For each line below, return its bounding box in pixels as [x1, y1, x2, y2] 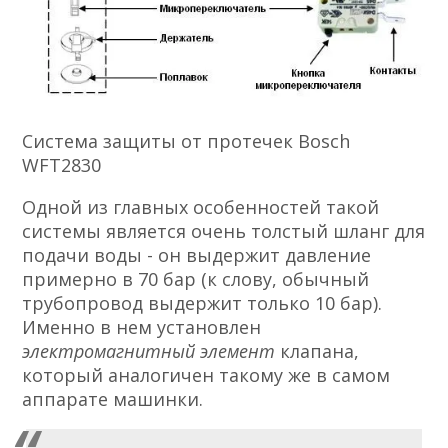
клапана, [280, 338, 360, 363]
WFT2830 [22, 152, 102, 177]
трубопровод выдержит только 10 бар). [22, 290, 383, 315]
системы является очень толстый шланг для [22, 218, 426, 243]
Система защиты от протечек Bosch [22, 128, 351, 153]
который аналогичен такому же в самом [22, 362, 391, 387]
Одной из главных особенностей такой [22, 194, 380, 219]
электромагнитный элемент [22, 338, 281, 363]
